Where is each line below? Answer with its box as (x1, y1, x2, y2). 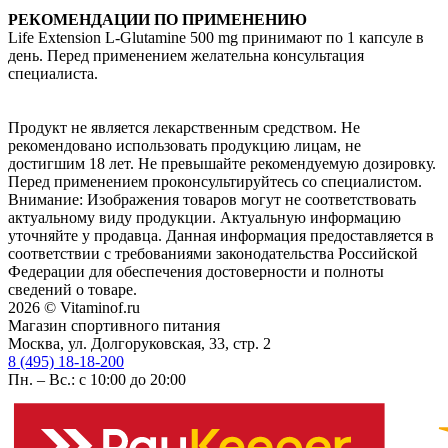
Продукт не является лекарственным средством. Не (8, 119, 360, 137)
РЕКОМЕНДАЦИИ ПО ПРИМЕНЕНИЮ (8, 11, 307, 29)
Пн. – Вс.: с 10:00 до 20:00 (8, 371, 186, 389)
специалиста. (8, 65, 98, 83)
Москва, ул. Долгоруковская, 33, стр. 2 (8, 335, 271, 353)
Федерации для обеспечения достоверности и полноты (8, 263, 384, 281)
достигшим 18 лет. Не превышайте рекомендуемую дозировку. (8, 155, 436, 173)
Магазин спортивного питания (8, 317, 220, 335)
